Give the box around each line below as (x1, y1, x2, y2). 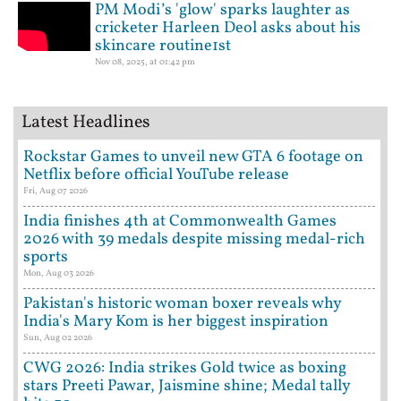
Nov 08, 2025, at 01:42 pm (95, 55, 195, 69)
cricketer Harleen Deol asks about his (95, 17, 361, 40)
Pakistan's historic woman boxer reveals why (23, 293, 341, 316)
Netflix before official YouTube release (23, 164, 289, 187)
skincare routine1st (95, 35, 231, 58)
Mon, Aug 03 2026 (23, 267, 94, 280)
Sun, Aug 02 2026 (23, 331, 92, 345)
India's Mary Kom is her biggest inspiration (23, 311, 328, 334)
